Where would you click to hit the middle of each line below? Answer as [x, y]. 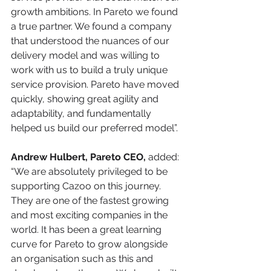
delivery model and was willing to [87, 56]
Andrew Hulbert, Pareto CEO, [78, 157]
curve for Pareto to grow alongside [90, 244]
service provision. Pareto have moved [96, 85]
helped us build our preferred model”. [96, 128]
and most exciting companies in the [90, 215]
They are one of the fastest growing [91, 201]
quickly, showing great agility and [86, 99]
